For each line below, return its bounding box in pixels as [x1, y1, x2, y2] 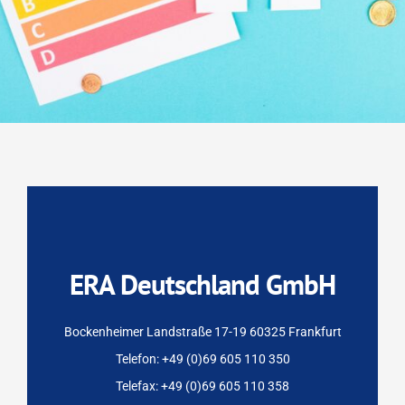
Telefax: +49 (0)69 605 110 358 [116, 379, 289, 394]
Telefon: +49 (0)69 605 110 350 [115, 352, 290, 367]
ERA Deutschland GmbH [70, 266, 335, 304]
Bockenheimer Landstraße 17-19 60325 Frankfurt [63, 325, 342, 340]
